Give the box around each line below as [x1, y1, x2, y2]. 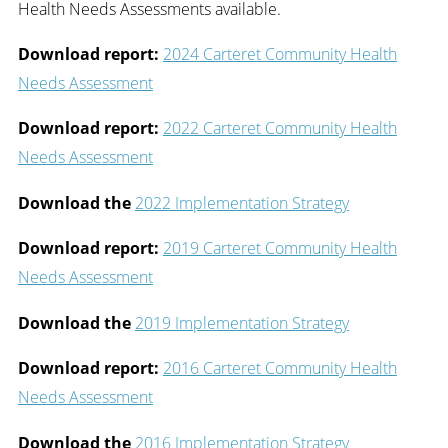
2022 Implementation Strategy [134, 190, 349, 214]
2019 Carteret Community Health [162, 236, 397, 260]
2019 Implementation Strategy [134, 310, 349, 334]
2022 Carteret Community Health [162, 116, 397, 140]
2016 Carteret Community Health [162, 356, 397, 380]
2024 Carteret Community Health [162, 42, 397, 66]
